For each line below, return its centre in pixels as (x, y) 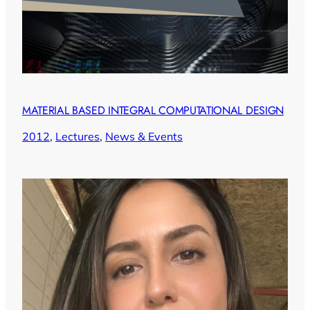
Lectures (77, 137)
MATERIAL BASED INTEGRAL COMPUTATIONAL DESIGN (153, 111)
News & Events (144, 137)
